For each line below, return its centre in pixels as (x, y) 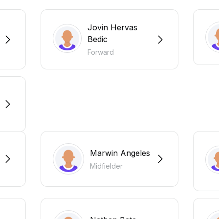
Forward (101, 52)
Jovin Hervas (113, 28)
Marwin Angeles (120, 153)
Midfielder (106, 166)
